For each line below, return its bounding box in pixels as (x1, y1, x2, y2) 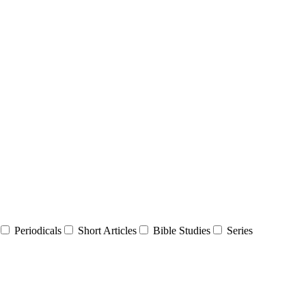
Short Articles (78, 225, 137, 237)
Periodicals (14, 225, 61, 237)
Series (227, 225, 253, 237)
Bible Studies (153, 225, 210, 237)
